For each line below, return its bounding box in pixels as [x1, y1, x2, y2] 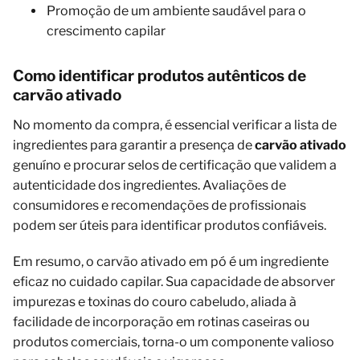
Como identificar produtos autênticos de [13, 66, 306, 85]
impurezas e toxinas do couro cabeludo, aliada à [13, 293, 297, 309]
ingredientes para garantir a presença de [13, 137, 255, 153]
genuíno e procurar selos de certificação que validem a [13, 157, 337, 173]
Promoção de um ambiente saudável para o [47, 2, 306, 18]
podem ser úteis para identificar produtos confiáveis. [13, 217, 326, 233]
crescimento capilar [47, 22, 166, 39]
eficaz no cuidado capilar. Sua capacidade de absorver [13, 273, 335, 289]
